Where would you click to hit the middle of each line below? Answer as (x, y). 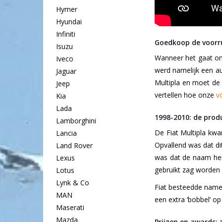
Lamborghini (76, 121)
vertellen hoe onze (185, 95)
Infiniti (65, 34)
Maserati (70, 208)
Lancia (66, 133)
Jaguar (66, 71)
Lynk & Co (72, 183)
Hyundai (69, 22)
